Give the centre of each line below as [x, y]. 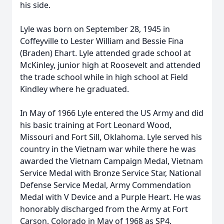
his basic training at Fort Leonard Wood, [96, 125]
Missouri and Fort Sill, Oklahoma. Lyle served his [111, 137]
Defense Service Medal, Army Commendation [105, 185]
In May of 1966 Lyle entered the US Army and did [112, 113]
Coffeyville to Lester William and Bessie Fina [102, 41]
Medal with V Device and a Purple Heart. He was [110, 197]
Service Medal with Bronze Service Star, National [110, 173]
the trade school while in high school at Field [104, 77]
